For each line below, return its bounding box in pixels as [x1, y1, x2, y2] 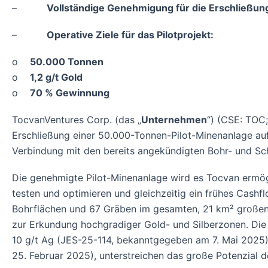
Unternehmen [141, 114, 207, 126]
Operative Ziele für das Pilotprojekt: [47, 28, 214, 41]
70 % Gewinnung [30, 86, 109, 99]
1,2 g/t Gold [30, 71, 83, 83]
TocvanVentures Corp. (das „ [12, 114, 141, 126]
